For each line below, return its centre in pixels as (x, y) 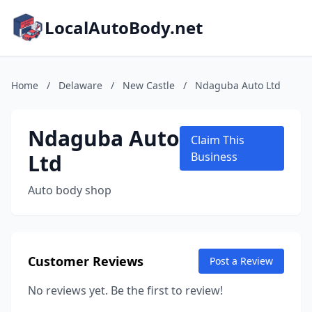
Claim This (218, 140)
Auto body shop (70, 190)
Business (214, 157)
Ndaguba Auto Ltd (238, 85)
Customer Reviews (86, 261)
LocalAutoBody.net (124, 28)
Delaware (80, 85)
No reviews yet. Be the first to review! (125, 290)
